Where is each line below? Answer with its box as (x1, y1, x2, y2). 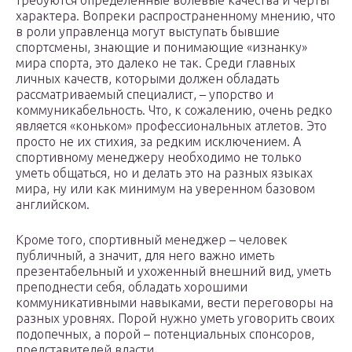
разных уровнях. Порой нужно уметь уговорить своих (16, 311, 335, 326)
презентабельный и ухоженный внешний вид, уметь (16, 264, 331, 279)
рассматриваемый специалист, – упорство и (16, 87, 273, 102)
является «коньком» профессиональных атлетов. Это (16, 119, 327, 134)
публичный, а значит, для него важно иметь (16, 248, 274, 263)
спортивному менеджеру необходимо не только (16, 150, 302, 165)
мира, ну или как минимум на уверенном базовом (16, 181, 315, 196)
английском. (16, 197, 90, 212)
